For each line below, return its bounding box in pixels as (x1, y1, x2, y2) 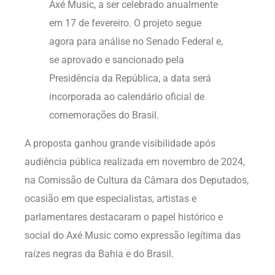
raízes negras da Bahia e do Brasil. (25, 247, 174, 260)
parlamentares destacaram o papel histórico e (25, 211, 223, 223)
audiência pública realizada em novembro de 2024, (25, 155, 245, 168)
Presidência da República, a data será (49, 72, 211, 84)
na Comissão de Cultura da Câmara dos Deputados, (25, 174, 249, 186)
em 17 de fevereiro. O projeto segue (49, 17, 201, 29)
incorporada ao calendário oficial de (49, 90, 204, 103)
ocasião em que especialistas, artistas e (25, 192, 196, 204)
